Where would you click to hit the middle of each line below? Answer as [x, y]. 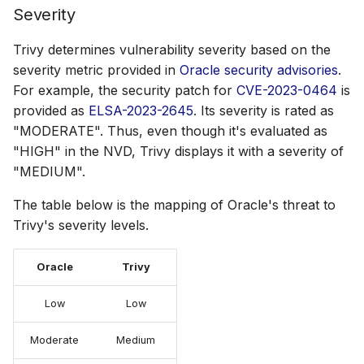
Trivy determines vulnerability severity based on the [172, 50]
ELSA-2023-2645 [141, 110]
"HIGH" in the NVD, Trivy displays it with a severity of [178, 151]
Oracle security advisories [259, 70]
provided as [51, 110]
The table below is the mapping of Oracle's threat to [174, 205]
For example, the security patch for [125, 90]
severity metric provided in [96, 70]
